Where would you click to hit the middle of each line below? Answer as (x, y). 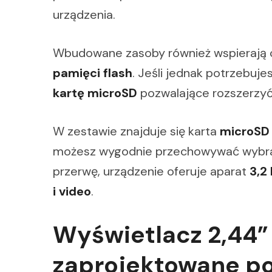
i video (72, 192)
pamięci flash (93, 73)
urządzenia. (84, 15)
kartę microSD (95, 93)
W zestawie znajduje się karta (136, 131)
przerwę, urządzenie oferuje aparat (151, 172)
